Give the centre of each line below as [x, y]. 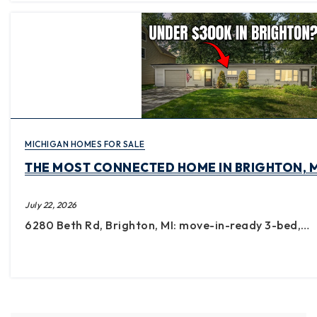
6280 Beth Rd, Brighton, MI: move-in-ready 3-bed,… [167, 225]
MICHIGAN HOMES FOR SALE [85, 144]
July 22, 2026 [51, 205]
